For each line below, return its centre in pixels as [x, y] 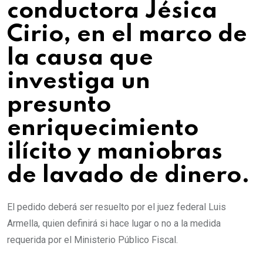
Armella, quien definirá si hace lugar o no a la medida [114, 223]
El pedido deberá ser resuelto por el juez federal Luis [117, 207]
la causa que [80, 58]
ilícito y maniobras [115, 152]
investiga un [79, 81]
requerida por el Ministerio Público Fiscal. [92, 240]
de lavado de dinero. [129, 175]
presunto [59, 105]
